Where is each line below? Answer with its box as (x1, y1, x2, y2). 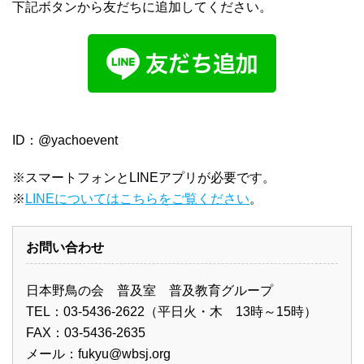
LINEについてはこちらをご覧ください (25, 192, 249, 206)
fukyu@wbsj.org (78, 347, 171, 362)
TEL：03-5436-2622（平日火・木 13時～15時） (26, 305, 317, 319)
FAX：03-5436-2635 (26, 326, 145, 340)
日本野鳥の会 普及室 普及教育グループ (26, 284, 273, 298)
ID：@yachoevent (12, 133, 118, 148)
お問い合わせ (26, 240, 104, 255)
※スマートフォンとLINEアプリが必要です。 (12, 171, 275, 185)
